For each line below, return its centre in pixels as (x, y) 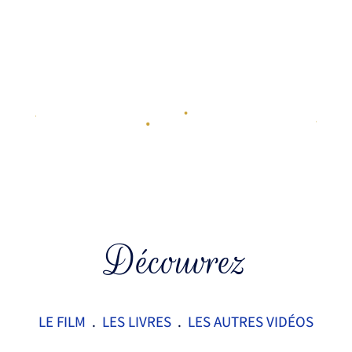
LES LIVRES (136, 321)
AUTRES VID (250, 321)
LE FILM (62, 321)
